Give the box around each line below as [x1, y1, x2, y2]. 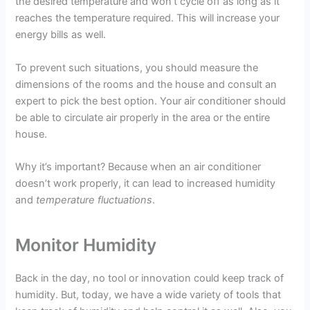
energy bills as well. [15, 28, 107, 42]
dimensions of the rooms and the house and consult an [15, 77, 277, 91]
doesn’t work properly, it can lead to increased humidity [15, 176, 276, 190]
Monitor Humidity [15, 235, 157, 256]
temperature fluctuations [36, 193, 153, 206]
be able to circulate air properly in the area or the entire [15, 111, 271, 124]
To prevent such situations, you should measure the [15, 61, 259, 74]
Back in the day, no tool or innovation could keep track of [15, 272, 284, 285]
